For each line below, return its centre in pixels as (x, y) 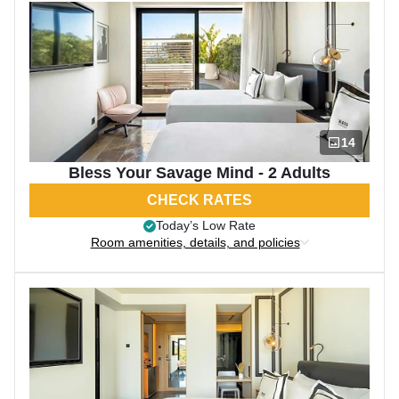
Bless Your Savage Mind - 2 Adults (199, 173)
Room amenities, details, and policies (195, 242)
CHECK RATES (199, 200)
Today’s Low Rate (206, 225)
